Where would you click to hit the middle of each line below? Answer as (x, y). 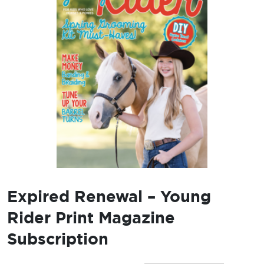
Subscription (58, 239)
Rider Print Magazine (91, 218)
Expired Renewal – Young (109, 197)
